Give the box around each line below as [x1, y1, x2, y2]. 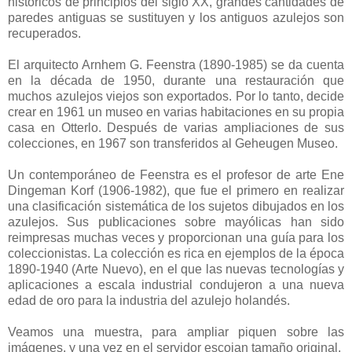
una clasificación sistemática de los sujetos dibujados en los [8, 199, 344, 213]
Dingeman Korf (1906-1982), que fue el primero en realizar [8, 183, 344, 197]
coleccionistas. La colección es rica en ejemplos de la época [8, 246, 344, 260]
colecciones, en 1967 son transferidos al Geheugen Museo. [8, 136, 338, 150]
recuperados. [8, 26, 81, 40]
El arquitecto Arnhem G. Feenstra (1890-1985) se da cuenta [8, 57, 344, 71]
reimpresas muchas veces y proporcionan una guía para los [8, 230, 344, 244]
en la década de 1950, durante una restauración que [8, 73, 344, 87]
